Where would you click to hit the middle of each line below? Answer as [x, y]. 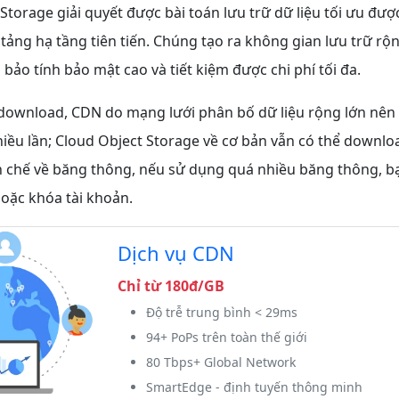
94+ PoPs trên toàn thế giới [226, 338]
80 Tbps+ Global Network [220, 362]
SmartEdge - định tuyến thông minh [254, 387]
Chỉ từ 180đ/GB [171, 286]
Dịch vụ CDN [175, 253]
